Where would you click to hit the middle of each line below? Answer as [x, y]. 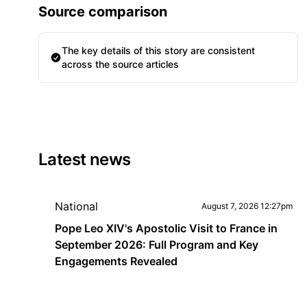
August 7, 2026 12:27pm [247, 206]
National [76, 206]
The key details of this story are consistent [159, 50]
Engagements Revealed [116, 261]
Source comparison [103, 12]
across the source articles [121, 64]
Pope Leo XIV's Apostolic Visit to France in [166, 228]
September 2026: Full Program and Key [157, 245]
